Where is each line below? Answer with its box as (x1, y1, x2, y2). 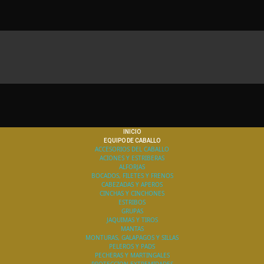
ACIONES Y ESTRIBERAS (100, 154, 164, 162)
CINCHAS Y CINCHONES (100, 189, 164, 197)
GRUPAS (121, 207, 143, 215)
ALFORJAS (119, 163, 145, 171)
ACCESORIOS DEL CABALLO (95, 145, 169, 153)
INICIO (123, 128, 141, 135)
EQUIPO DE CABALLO (104, 137, 160, 144)
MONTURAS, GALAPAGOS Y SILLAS (85, 233, 179, 242)
